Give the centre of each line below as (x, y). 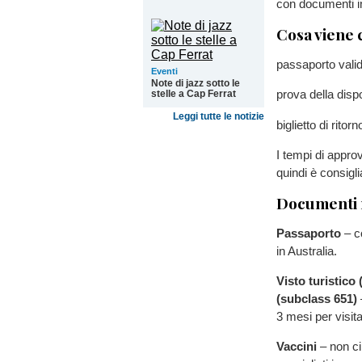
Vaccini (297, 347)
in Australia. (307, 251)
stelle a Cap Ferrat (194, 94)
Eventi (164, 71)
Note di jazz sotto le (196, 83)
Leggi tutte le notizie (219, 116)
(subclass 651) (317, 299)
